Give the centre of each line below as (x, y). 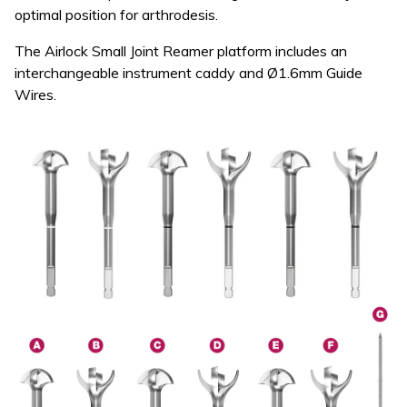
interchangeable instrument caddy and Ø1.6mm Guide (189, 72)
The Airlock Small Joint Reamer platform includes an (181, 50)
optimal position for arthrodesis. (116, 14)
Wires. (35, 94)
